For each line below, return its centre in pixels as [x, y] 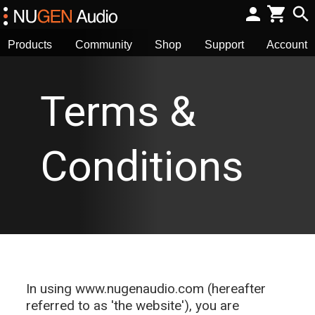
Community [103, 44]
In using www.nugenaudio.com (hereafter [146, 289]
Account [287, 44]
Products [30, 44]
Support [224, 44]
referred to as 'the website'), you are [133, 306]
